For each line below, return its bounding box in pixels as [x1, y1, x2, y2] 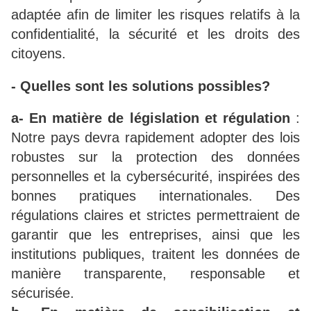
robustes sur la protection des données [11, 149, 300, 165]
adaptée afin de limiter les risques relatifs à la [11, 7, 300, 23]
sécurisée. [11, 285, 78, 301]
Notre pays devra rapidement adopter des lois [11, 130, 300, 146]
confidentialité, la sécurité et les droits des [11, 26, 300, 42]
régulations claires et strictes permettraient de [11, 208, 300, 224]
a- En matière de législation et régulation [11, 110, 290, 126]
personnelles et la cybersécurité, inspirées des [11, 169, 300, 185]
